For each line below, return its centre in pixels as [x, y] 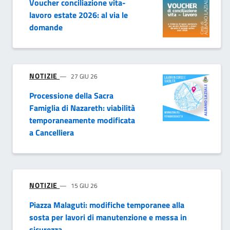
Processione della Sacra [71, 96]
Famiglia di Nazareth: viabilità [82, 108]
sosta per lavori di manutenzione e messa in [108, 217]
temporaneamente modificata [82, 120]
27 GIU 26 [84, 76]
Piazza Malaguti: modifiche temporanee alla [107, 205]
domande [46, 27]
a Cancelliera [52, 133]
